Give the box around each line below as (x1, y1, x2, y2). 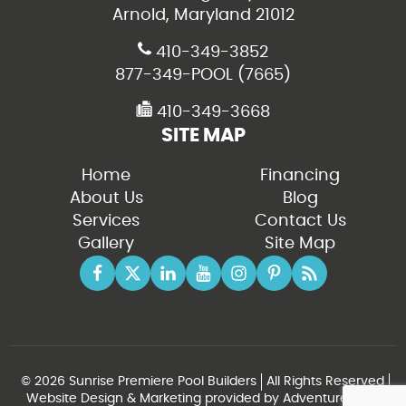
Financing (260, 167, 340, 184)
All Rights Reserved (266, 374, 384, 388)
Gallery (78, 235, 134, 252)
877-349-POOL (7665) (115, 66, 291, 83)
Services (72, 212, 140, 229)
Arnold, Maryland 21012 (111, 6, 295, 24)
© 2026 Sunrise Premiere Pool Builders (21, 374, 256, 388)
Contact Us (254, 212, 346, 229)
